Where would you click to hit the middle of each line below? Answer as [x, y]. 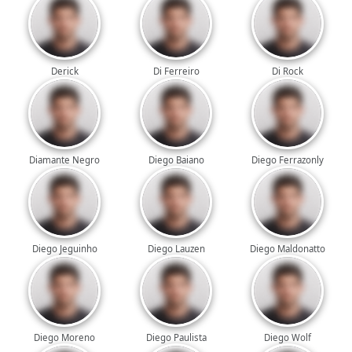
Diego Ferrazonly [287, 159]
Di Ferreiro [176, 71]
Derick [64, 71]
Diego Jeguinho [64, 248]
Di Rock [287, 71]
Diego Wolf [287, 338]
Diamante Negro [65, 159]
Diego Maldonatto [287, 248]
